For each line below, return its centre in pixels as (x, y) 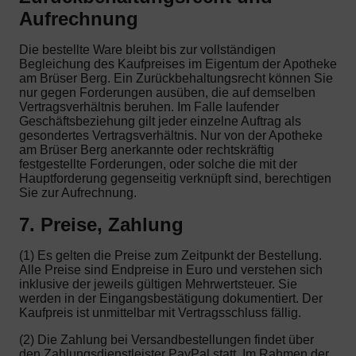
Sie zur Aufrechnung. (78, 193)
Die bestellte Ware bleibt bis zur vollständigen (147, 50)
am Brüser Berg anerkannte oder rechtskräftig (147, 150)
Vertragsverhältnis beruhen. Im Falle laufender (149, 107)
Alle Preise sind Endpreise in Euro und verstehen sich (171, 270)
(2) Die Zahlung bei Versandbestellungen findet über (166, 340)
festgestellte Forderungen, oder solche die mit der (158, 164)
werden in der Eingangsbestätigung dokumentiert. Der (171, 299)
